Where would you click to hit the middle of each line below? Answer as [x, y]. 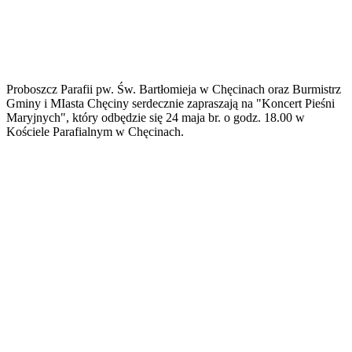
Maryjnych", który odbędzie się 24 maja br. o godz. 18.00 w [156, 118]
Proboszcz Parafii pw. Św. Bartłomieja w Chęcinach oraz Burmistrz [174, 90]
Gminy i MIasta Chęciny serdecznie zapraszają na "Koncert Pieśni [170, 104]
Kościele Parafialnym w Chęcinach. [95, 132]
